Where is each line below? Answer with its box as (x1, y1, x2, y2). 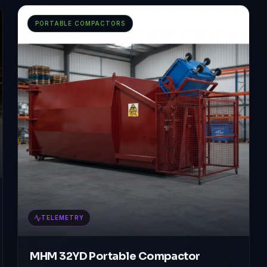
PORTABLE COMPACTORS (35, 19, 126, 27)
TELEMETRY (41, 214, 85, 222)
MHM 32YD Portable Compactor (30, 250, 200, 263)
